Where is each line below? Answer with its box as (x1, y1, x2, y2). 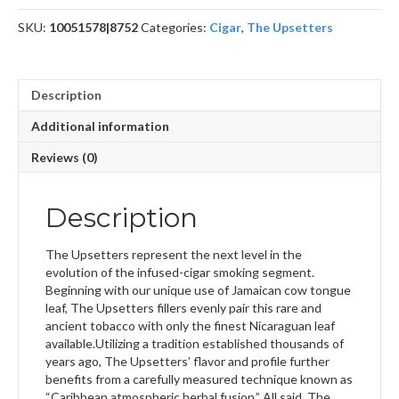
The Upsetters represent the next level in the (45, 247, 302, 263)
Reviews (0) (31, 150, 98, 166)
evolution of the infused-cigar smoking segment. (45, 265, 314, 281)
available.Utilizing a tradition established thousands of (45, 336, 344, 352)
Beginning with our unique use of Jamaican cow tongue (45, 282, 351, 298)
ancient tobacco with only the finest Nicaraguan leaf (45, 318, 335, 334)
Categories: (141, 20, 209, 36)
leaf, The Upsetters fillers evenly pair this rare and (45, 300, 322, 316)
